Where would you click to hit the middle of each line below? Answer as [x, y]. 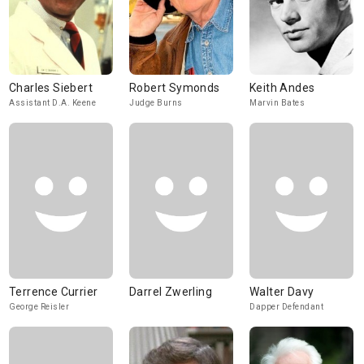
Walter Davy [282, 292]
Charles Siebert [51, 88]
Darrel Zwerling [171, 292]
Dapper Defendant [286, 307]
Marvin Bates [277, 103]
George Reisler [39, 307]
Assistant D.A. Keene [52, 103]
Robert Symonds [175, 88]
